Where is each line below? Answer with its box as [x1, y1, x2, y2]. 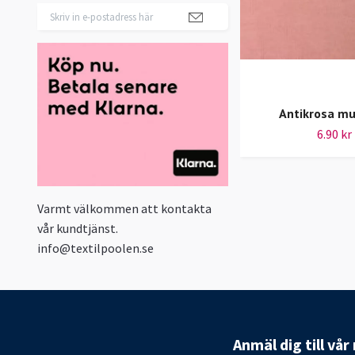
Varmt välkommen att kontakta [37, 200, 212, 217]
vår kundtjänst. [37, 220, 118, 237]
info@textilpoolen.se [37, 240, 154, 257]
